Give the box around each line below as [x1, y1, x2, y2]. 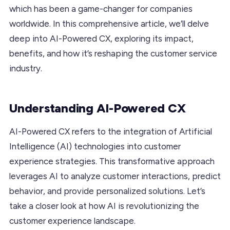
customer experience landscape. [9, 215, 136, 226]
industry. [9, 63, 42, 73]
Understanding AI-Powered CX [9, 100, 186, 116]
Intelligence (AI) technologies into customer [9, 141, 181, 151]
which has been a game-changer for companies [9, 3, 193, 14]
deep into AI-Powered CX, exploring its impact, [9, 33, 194, 44]
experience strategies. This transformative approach [9, 156, 215, 166]
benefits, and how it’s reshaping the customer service [9, 48, 217, 59]
